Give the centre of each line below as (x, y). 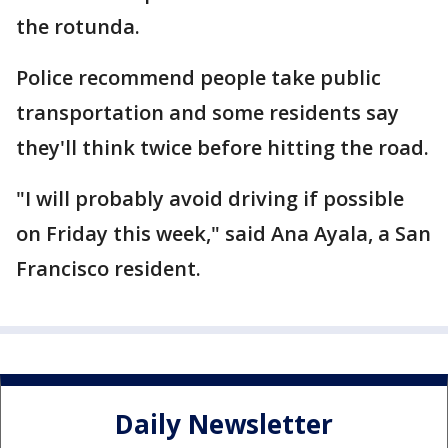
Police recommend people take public (198, 78)
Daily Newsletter (224, 423)
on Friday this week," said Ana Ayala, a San (223, 234)
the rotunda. (78, 27)
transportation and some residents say (207, 113)
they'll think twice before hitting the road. (222, 148)
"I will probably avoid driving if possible (210, 199)
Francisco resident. (108, 269)
